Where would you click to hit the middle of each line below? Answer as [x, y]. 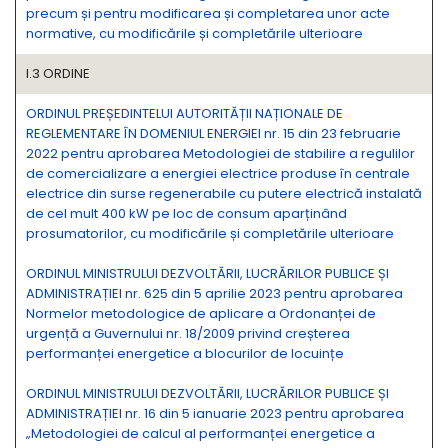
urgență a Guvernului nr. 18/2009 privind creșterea [188, 333]
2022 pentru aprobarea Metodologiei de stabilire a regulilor [220, 153]
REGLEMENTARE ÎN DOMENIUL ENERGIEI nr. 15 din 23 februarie [213, 133]
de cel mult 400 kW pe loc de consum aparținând [186, 213]
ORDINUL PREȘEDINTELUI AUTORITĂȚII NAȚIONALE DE [184, 113]
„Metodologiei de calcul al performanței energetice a [200, 433]
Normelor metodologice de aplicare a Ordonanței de [201, 313]
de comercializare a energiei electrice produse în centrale [218, 173]
